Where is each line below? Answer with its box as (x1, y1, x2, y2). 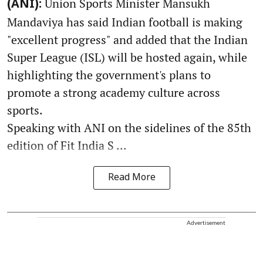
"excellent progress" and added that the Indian (7, 32, 248, 48)
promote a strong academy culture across (7, 85, 220, 101)
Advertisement (187, 219, 225, 227)
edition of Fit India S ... (7, 137, 127, 154)
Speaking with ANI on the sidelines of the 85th (7, 120, 251, 136)
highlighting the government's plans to (7, 67, 211, 83)
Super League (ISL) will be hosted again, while (7, 49, 247, 66)
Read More (107, 172, 156, 184)
